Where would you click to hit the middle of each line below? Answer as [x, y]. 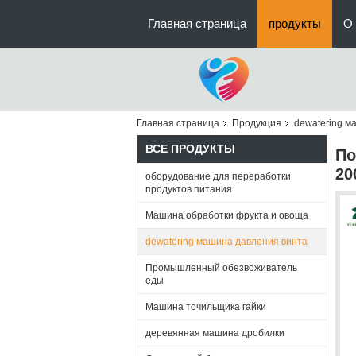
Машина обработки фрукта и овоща [227, 215]
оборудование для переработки [218, 176]
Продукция [257, 123]
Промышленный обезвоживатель [221, 268]
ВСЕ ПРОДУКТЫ [190, 149]
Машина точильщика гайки [206, 307]
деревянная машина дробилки [215, 333]
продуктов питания [189, 189]
